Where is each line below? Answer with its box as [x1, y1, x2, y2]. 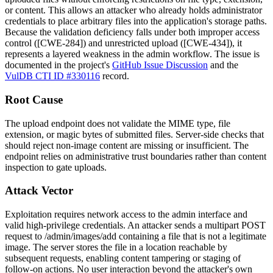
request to [5, 230, 44, 241]
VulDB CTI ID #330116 [5, 71, 100, 82]
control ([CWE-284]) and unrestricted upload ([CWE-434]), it [5, 38, 242, 49]
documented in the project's [5, 60, 112, 71]
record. [100, 71, 129, 82]
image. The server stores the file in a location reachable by [5, 241, 227, 252]
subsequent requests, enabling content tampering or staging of [5, 252, 241, 263]
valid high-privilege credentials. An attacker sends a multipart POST [5, 219, 266, 230]
